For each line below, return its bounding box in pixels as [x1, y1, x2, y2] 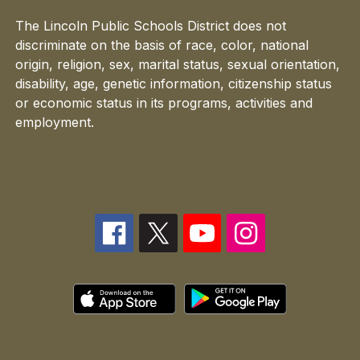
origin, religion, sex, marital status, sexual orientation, [15, 56, 341, 73]
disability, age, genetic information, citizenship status [15, 76, 333, 92]
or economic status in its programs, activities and [15, 95, 313, 112]
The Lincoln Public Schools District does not [15, 18, 287, 35]
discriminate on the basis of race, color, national [15, 37, 309, 54]
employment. [15, 114, 95, 131]
